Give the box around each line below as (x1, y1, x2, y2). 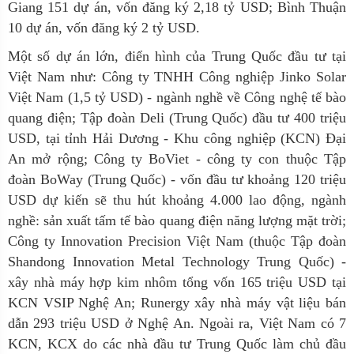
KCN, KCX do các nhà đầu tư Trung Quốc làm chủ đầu (8, 336, 346, 352)
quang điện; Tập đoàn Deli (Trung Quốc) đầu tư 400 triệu (8, 110, 346, 126)
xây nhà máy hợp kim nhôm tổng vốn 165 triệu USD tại (8, 274, 346, 290)
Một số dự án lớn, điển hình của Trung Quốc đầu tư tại (8, 48, 346, 64)
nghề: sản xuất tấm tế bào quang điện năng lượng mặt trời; (8, 213, 346, 228)
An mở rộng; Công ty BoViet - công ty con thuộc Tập (8, 151, 346, 167)
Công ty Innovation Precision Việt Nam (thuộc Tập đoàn (8, 233, 346, 249)
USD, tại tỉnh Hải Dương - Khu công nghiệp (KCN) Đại (8, 130, 346, 146)
